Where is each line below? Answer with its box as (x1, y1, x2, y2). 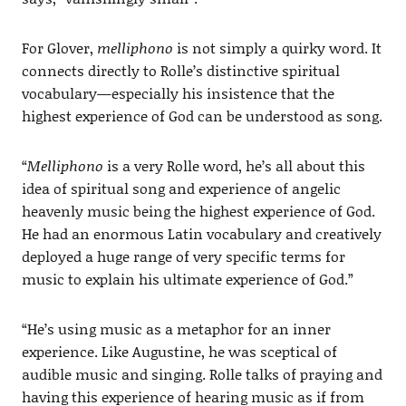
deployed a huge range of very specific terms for (21, 245, 345, 266)
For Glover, (21, 36, 97, 58)
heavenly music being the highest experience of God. (21, 199, 375, 221)
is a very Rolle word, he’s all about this (102, 154, 365, 176)
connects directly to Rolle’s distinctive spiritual (21, 59, 340, 81)
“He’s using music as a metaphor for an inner (21, 317, 331, 339)
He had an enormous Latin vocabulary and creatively (21, 222, 382, 244)
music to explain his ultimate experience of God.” (21, 267, 353, 289)
